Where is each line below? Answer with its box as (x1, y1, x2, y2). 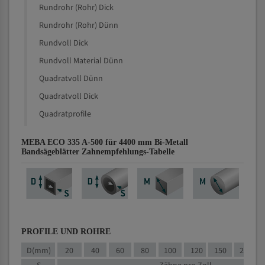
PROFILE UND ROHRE (21, 227, 111, 236)
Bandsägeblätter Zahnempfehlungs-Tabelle (21, 147, 174, 156)
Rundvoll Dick (39, 37, 88, 49)
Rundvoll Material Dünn (39, 55, 123, 67)
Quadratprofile (39, 108, 91, 120)
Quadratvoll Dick (39, 91, 98, 102)
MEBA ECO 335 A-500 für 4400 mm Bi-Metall (21, 138, 188, 147)
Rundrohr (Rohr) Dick (39, 2, 114, 14)
